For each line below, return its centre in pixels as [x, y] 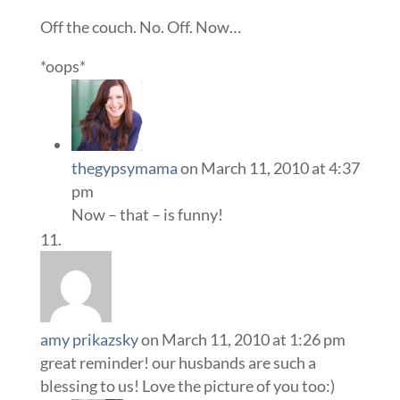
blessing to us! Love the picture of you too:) [187, 386]
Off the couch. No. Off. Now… [140, 27]
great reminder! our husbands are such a [178, 362]
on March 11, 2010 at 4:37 [270, 168]
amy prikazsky [89, 339]
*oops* [62, 66]
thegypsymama [124, 168]
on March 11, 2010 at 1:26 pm [243, 339]
